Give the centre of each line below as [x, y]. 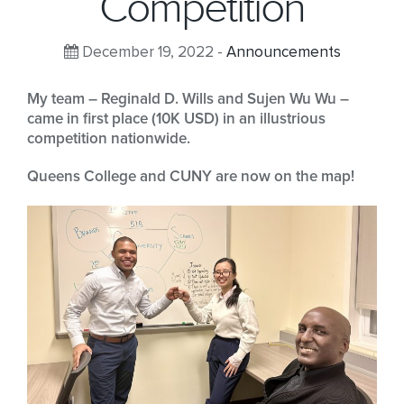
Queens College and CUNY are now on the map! [191, 177]
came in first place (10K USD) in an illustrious [176, 119]
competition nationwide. [109, 139]
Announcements [283, 52]
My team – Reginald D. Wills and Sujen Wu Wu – [188, 99]
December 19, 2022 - [152, 52]
